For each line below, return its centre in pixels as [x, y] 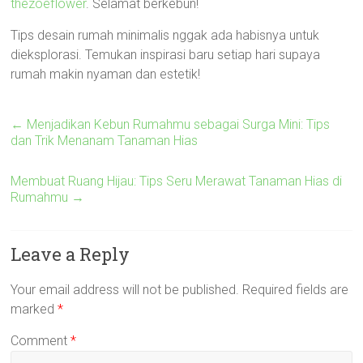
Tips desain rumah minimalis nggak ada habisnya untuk [165, 35]
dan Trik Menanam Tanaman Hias [105, 141]
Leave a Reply [70, 254]
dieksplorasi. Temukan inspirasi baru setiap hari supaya [166, 55]
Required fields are [296, 290]
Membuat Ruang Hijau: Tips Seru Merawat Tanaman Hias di [177, 181]
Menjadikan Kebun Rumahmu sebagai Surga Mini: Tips [177, 124]
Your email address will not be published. [125, 290]
